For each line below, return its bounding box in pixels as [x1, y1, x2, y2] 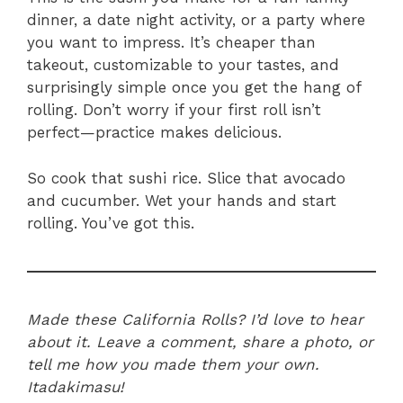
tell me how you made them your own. [27, 354, 319, 373]
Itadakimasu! [27, 377, 124, 396]
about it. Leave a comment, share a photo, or [27, 332, 373, 351]
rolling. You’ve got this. [27, 213, 194, 232]
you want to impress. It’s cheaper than [27, 33, 316, 52]
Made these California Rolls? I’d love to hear [27, 309, 363, 328]
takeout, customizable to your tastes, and [27, 56, 339, 75]
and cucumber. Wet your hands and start [27, 191, 336, 210]
